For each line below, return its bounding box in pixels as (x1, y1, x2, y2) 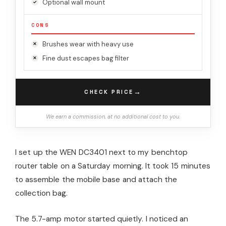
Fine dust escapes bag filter (42, 53, 129, 63)
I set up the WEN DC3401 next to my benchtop (15, 147, 188, 157)
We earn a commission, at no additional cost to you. (46, 112, 180, 120)
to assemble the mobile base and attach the (15, 174, 178, 185)
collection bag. (15, 188, 68, 198)
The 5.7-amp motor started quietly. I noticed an (15, 213, 189, 224)
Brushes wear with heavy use (42, 39, 134, 48)
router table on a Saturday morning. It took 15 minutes (15, 160, 210, 171)
